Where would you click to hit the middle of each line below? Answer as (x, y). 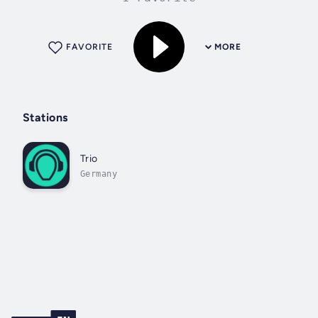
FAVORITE (89, 47)
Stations (45, 118)
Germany (99, 174)
